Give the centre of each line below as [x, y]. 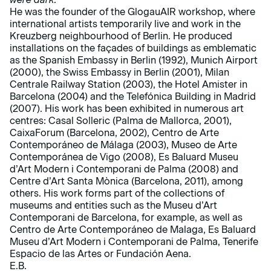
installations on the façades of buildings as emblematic [133, 48]
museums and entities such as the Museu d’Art [113, 205]
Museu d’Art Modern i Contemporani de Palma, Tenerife [134, 242]
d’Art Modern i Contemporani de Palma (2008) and [124, 169]
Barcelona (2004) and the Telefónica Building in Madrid [133, 96]
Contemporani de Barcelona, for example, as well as [126, 217]
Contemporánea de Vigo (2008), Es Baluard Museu [124, 157]
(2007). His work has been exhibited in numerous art [127, 109]
